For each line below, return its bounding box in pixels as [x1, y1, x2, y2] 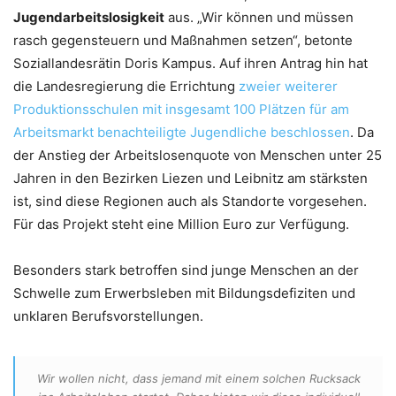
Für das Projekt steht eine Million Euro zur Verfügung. [13, 215, 349, 232]
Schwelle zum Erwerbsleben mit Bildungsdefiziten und [13, 284, 355, 301]
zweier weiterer [239, 77, 338, 95]
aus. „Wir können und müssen [164, 8, 354, 26]
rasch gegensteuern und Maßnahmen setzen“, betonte [13, 31, 353, 49]
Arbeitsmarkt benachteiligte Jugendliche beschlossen [13, 123, 350, 141]
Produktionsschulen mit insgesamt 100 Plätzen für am [13, 100, 349, 118]
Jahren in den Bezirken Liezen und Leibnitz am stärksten [13, 169, 368, 187]
